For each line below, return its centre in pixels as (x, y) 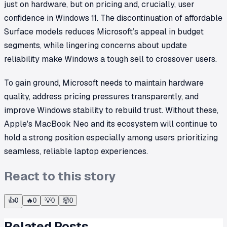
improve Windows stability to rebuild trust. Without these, (111, 110)
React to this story (60, 176)
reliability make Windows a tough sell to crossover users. (110, 59)
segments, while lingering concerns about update (96, 45)
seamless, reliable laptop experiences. (76, 151)
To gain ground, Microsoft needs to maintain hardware (104, 83)
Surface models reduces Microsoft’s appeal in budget (104, 31)
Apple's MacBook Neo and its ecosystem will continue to (111, 124)
